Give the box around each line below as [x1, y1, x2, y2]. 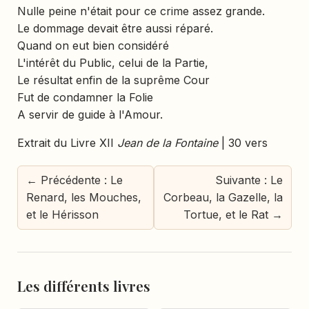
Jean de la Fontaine [117, 135, 218, 150]
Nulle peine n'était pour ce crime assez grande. [17, 3, 265, 18]
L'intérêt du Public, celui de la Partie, [17, 55, 208, 70]
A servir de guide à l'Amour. [17, 107, 163, 121]
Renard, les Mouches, [26, 190, 141, 204]
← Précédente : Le [26, 172, 123, 187]
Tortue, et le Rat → [183, 207, 283, 221]
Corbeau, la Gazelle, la [163, 190, 283, 204]
